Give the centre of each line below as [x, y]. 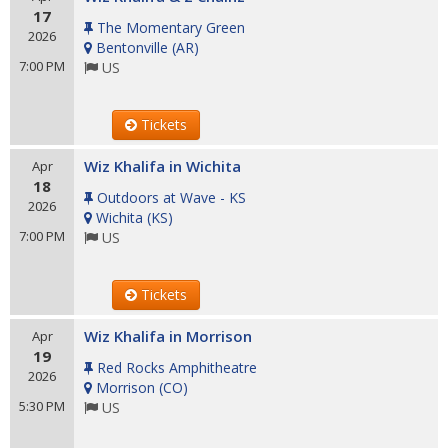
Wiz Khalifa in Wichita [162, 166]
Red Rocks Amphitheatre [177, 367]
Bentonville [132, 47]
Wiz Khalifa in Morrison [168, 336]
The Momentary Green [171, 27]
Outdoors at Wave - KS [171, 197]
